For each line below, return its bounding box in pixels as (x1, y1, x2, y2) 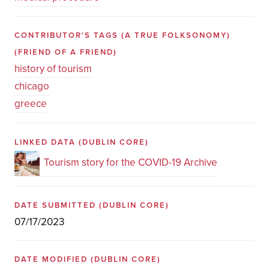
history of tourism (14, 62, 92, 76)
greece (14, 97, 47, 110)
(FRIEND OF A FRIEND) (14, 47, 117, 58)
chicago (14, 80, 49, 93)
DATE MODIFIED (14, 255, 91, 265)
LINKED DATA (14, 137, 79, 147)
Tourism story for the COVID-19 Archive (43, 156, 217, 169)
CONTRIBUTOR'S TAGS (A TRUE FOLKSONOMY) (14, 31, 231, 41)
